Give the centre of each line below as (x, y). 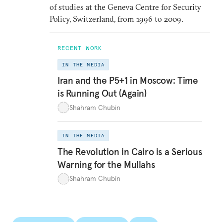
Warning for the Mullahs (106, 164)
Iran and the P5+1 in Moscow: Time (128, 81)
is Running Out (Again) (102, 93)
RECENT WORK (80, 48)
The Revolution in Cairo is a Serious (130, 151)
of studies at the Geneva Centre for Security (125, 7)
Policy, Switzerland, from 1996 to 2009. (116, 19)
